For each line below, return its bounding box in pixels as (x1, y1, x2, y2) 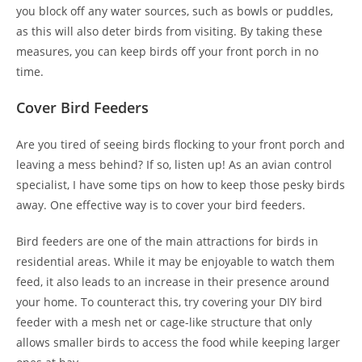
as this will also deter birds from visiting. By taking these (16, 23, 322, 39)
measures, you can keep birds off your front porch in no (16, 44, 318, 59)
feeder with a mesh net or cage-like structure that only (16, 314, 312, 330)
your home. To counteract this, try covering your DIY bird (16, 294, 322, 309)
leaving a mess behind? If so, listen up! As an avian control (16, 157, 332, 172)
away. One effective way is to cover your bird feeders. (16, 197, 305, 213)
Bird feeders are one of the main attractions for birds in (16, 234, 318, 249)
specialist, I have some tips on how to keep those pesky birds (16, 177, 345, 192)
